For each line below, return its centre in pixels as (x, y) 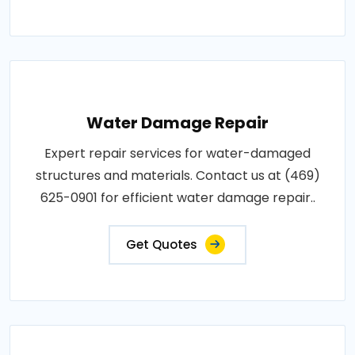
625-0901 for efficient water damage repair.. (177, 198)
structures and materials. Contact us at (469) (177, 176)
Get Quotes (162, 244)
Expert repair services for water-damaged (177, 153)
